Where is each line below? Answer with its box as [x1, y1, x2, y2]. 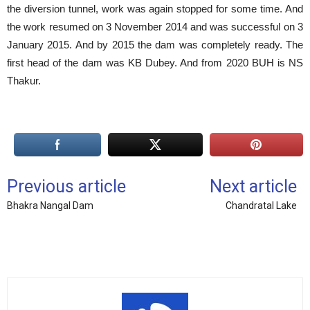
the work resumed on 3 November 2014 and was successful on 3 [7, 21, 303, 33]
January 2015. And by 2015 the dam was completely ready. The [7, 39, 303, 51]
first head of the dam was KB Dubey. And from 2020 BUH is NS [7, 57, 303, 69]
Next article [210, 176, 298, 197]
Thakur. [7, 75, 41, 86]
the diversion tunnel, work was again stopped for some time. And [7, 3, 303, 15]
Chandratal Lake [226, 200, 298, 211]
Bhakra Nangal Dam [7, 200, 93, 211]
